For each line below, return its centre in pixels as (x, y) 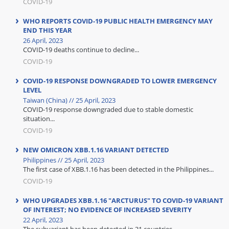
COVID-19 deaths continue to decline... (81, 50)
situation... (39, 119)
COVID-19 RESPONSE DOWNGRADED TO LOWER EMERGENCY (120, 81)
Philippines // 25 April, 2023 (64, 160)
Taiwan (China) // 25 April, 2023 (69, 100)
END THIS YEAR (48, 30)
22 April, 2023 (43, 220)
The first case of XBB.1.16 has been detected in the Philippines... (118, 169)
